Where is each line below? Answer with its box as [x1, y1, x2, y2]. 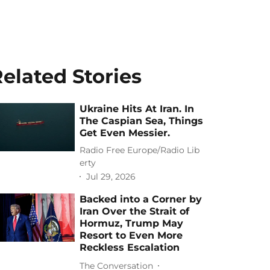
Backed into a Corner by [80, 193, 202, 205]
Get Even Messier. [80, 127, 171, 139]
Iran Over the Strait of [80, 206, 190, 217]
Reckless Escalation [80, 242, 180, 253]
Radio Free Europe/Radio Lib [80, 145, 200, 155]
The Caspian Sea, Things [80, 115, 204, 127]
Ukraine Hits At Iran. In [80, 103, 195, 115]
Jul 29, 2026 [86, 171, 136, 182]
